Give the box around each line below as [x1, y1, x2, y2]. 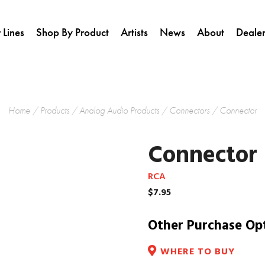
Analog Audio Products [79, 104, 159, 117]
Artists [121, 24, 148, 40]
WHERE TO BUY [160, 244, 235, 260]
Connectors [169, 104, 209, 117]
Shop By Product [36, 24, 109, 40]
